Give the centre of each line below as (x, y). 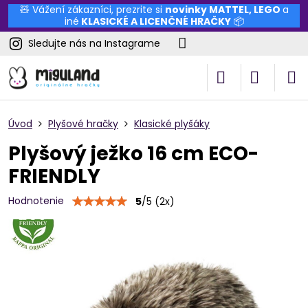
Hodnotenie (36, 201)
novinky (187, 10)
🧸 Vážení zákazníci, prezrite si (92, 10)
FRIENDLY (54, 176)
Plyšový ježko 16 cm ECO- (133, 154)
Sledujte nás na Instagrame (94, 43)
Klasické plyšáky (172, 124)
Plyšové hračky (83, 124)
